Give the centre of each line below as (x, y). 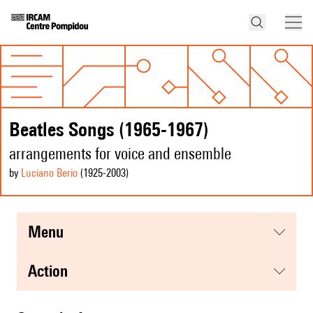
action (52, 271)
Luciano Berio (49, 173)
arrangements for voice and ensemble (120, 154)
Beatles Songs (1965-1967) (109, 129)
